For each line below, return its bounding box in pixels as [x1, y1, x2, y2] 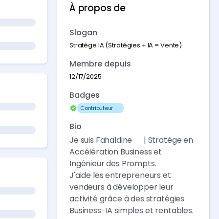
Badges [69, 89, 100, 101]
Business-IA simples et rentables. [69, 205, 194, 216]
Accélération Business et [69, 146, 162, 157]
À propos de [69, 1, 126, 15]
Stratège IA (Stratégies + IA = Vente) [69, 41, 182, 50]
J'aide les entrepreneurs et [69, 170, 171, 181]
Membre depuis [69, 58, 131, 69]
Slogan [69, 27, 97, 38]
